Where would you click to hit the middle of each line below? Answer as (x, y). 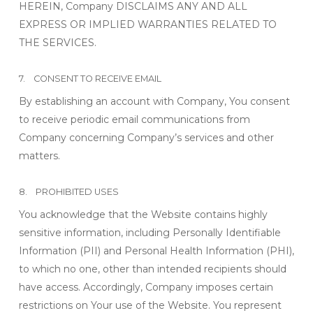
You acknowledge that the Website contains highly (143, 214)
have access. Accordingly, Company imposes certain (146, 287)
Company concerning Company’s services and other (146, 138)
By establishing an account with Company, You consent (154, 101)
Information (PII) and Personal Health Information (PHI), (156, 251)
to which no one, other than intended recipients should (152, 269)
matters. (39, 156)
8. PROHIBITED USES (68, 192)
